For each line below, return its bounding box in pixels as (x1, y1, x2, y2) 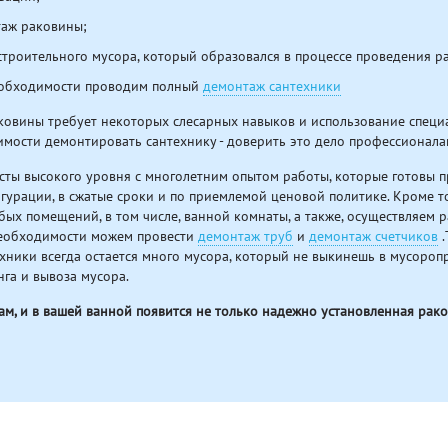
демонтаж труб (198, 227, 293, 245)
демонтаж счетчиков (309, 227, 438, 245)
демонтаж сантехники (203, 77, 341, 95)
